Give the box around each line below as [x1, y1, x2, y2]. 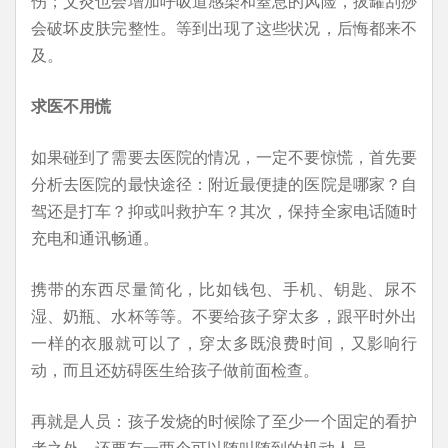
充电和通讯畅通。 [31, 226, 159, 249]
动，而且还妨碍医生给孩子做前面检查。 [31, 358, 319, 381]
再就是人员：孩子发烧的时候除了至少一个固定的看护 [31, 409, 417, 432]
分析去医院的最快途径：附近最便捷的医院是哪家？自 [31, 172, 417, 195]
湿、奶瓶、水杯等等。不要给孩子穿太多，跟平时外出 [31, 304, 417, 327]
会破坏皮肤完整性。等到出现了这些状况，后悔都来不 [31, 16, 417, 39]
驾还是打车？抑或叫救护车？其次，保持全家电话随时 [31, 199, 417, 222]
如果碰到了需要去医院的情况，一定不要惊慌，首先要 [31, 145, 417, 168]
